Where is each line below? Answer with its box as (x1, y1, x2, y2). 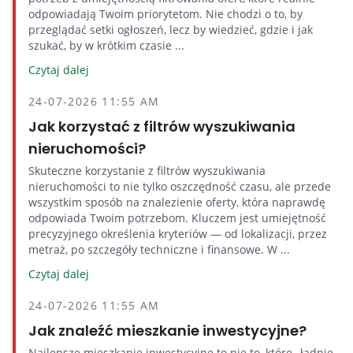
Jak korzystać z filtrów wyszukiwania (28, 117, 295, 136)
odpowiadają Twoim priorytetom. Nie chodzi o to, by (28, 6, 303, 21)
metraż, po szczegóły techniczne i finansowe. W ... (28, 242, 290, 257)
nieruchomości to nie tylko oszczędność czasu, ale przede (28, 179, 331, 194)
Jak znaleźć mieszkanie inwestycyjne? (28, 321, 307, 340)
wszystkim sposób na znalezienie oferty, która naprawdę (28, 195, 325, 210)
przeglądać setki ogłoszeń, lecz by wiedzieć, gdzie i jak (28, 22, 313, 37)
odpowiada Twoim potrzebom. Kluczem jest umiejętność (28, 210, 326, 225)
